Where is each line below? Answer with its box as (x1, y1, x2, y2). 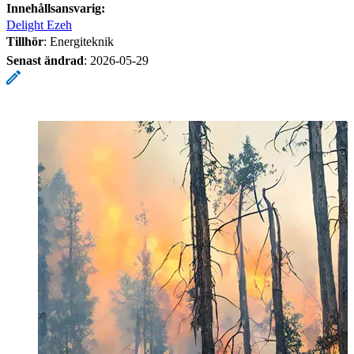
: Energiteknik (43, 34, 114, 48)
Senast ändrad (6, 53, 84, 67)
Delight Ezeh (6, 17, 72, 32)
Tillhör (6, 34, 43, 48)
